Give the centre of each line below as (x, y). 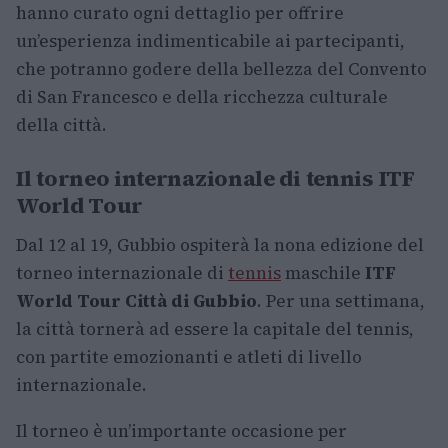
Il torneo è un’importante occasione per (181, 431)
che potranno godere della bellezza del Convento (221, 69)
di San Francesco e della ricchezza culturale (202, 97)
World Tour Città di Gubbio (136, 301)
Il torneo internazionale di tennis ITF (215, 178)
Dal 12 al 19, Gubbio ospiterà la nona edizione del (220, 245)
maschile (323, 273)
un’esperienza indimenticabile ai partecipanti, (210, 41)
